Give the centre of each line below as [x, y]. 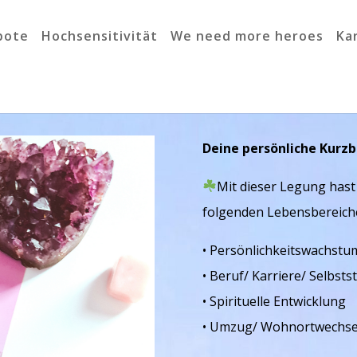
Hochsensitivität [100, 36]
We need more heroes [247, 36]
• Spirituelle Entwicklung [274, 301]
